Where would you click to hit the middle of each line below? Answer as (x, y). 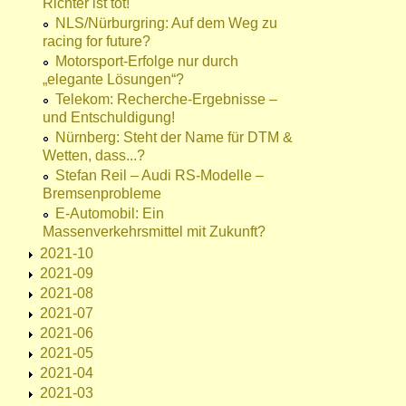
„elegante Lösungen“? (113, 80)
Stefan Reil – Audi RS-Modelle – (159, 176)
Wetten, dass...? (94, 156)
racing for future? (97, 42)
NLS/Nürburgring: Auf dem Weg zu (166, 24)
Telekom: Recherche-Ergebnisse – (166, 100)
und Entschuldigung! (109, 118)
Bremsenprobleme (102, 194)
